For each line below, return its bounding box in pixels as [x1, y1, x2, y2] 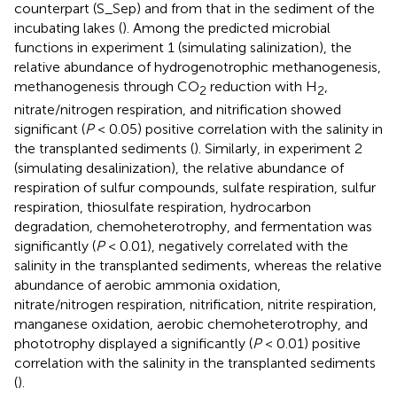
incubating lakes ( [14, 19, 122, 36]
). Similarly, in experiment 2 [194, 140, 362, 158]
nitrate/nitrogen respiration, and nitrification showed [14, 101, 341, 119]
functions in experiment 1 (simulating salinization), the [14, 39, 352, 56]
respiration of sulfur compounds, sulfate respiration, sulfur [14, 179, 376, 197]
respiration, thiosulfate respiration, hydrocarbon [14, 198, 311, 216]
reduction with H [206, 78, 317, 95]
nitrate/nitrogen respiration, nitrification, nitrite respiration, [14, 296, 377, 314]
